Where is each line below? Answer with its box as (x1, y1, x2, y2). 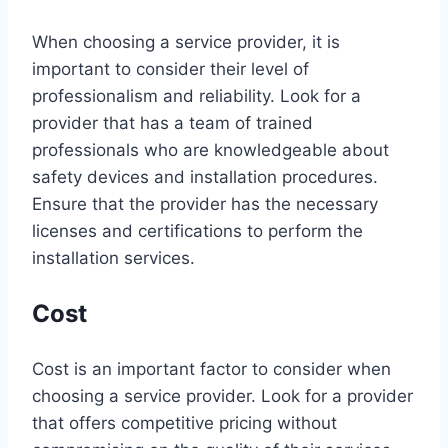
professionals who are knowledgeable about (32, 139, 389, 160)
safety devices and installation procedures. (32, 166, 378, 187)
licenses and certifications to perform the (32, 220, 363, 241)
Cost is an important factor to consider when (32, 358, 391, 379)
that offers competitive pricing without (32, 412, 337, 433)
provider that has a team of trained (32, 112, 313, 133)
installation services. (32, 247, 195, 268)
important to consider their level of (32, 58, 309, 79)
